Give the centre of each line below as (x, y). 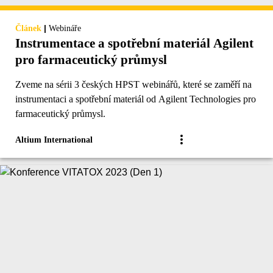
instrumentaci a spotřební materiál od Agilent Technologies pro (136, 99)
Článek (28, 28)
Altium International (54, 140)
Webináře (65, 28)
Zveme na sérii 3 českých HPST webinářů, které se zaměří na (133, 84)
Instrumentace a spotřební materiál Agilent (134, 43)
